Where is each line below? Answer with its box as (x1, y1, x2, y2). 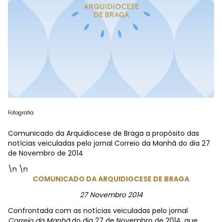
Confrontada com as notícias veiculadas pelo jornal (8, 206, 188, 216)
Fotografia (8, 109, 34, 116)
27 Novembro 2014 (79, 190, 143, 200)
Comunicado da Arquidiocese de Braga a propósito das (8, 128, 199, 138)
